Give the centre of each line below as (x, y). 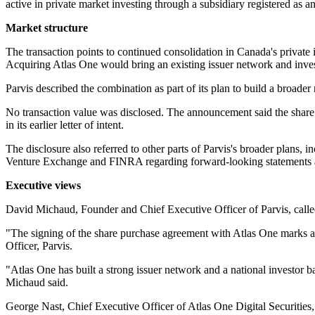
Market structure (47, 28)
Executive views (43, 186)
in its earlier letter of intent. (65, 125)
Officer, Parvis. (39, 246)
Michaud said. (37, 283)
